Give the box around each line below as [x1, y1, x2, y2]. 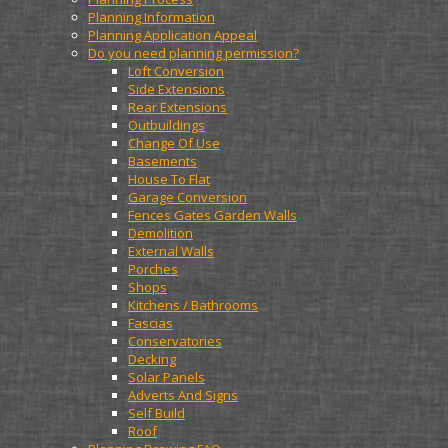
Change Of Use [128, 134, 220, 152]
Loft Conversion [128, 62, 224, 80]
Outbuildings [128, 116, 205, 134]
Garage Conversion [128, 188, 247, 206]
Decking [128, 350, 176, 368]
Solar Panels [128, 368, 205, 386]
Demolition [128, 224, 193, 242]
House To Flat [128, 170, 210, 188]
